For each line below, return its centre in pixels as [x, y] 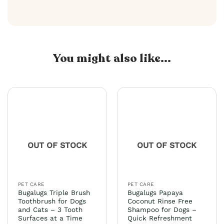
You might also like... [112, 58]
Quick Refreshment [159, 218]
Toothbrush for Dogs [52, 201]
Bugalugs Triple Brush [54, 193]
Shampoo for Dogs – [162, 210]
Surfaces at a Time [50, 218]
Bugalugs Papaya [155, 193]
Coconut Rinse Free [160, 201]
